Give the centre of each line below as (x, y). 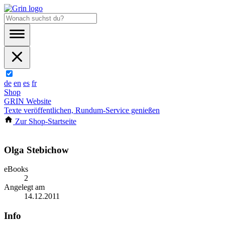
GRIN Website (28, 101)
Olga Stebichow (36, 150)
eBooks (16, 169)
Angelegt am (24, 187)
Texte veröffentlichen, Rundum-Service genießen (82, 110)
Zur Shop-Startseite (45, 121)
